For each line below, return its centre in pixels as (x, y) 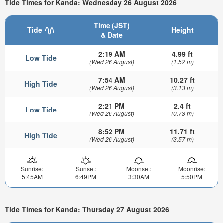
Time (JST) (111, 26)
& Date (111, 35)
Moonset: (139, 169)
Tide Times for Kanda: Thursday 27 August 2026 (87, 209)
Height (182, 30)
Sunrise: (32, 169)
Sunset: (86, 169)
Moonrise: (191, 169)
